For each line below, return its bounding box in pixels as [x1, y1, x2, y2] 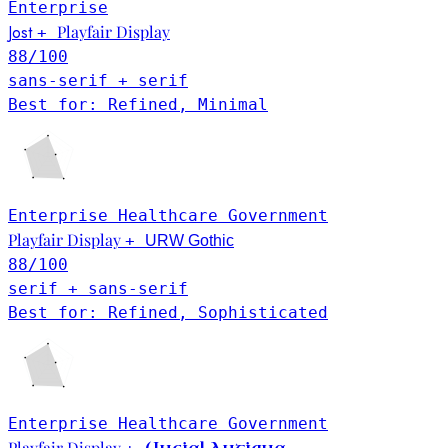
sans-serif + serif [8, 71, 188, 91]
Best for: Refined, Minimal [8, 95, 268, 115]
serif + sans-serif [8, 279, 188, 299]
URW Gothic [145, 232, 234, 250]
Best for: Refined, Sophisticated [8, 303, 328, 323]
